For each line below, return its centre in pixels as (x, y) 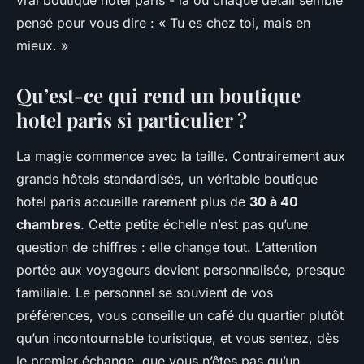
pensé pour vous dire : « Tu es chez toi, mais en (163, 23)
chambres (48, 225)
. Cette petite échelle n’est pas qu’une (194, 225)
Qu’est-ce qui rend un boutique (158, 95)
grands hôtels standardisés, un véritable (140, 179)
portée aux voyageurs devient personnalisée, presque (181, 270)
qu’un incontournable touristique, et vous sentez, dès (178, 338)
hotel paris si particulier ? (132, 120)
